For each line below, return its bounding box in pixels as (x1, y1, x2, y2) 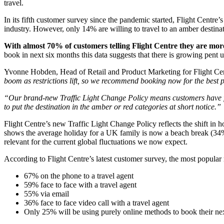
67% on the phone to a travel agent (24, 171, 133, 180)
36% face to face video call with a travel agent (24, 198, 169, 207)
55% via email (24, 189, 69, 198)
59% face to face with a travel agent (24, 180, 136, 189)
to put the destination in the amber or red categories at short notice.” (4, 102, 221, 111)
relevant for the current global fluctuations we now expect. (4, 137, 187, 146)
